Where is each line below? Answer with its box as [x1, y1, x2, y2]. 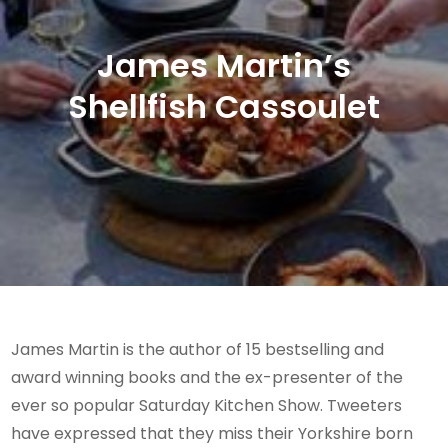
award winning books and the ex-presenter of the [11, 365, 404, 389]
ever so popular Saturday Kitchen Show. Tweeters [11, 393, 403, 417]
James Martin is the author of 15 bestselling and [11, 337, 385, 361]
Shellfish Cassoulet [68, 83, 380, 129]
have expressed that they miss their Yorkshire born [11, 421, 414, 445]
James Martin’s [97, 42, 351, 88]
